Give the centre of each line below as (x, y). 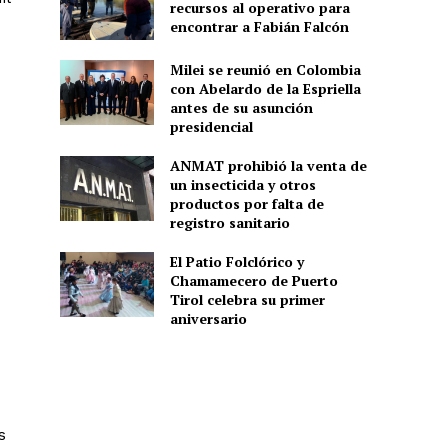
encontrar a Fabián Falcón (259, 26)
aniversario (208, 318)
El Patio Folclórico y (236, 261)
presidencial (211, 126)
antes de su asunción (241, 107)
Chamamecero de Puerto (253, 280)
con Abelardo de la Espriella (265, 88)
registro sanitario (229, 222)
